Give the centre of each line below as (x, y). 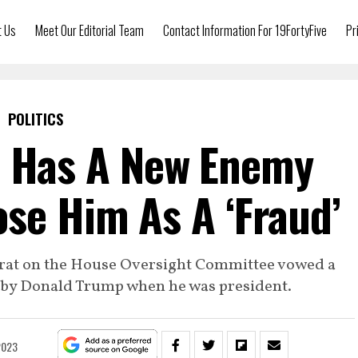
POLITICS (35, 119)
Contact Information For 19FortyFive (245, 30)
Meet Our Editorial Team (89, 30)
